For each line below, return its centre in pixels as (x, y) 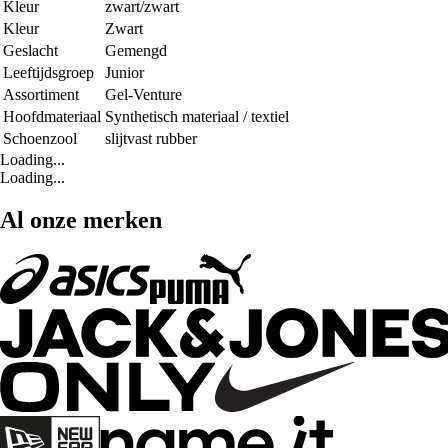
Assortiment (41, 94)
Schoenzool (40, 138)
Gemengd (136, 50)
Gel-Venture (143, 94)
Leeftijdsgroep (48, 72)
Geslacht (30, 50)
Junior (124, 72)
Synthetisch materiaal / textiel (197, 116)
